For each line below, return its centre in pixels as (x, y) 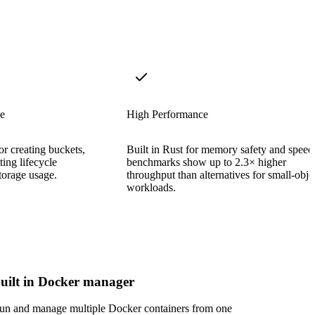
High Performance (167, 114)
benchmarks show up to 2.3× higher (206, 162)
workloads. (151, 187)
